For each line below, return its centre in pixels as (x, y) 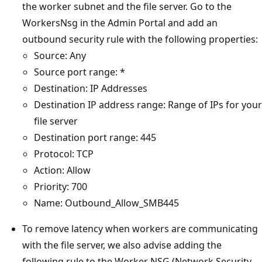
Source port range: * (80, 72)
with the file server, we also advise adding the (122, 245)
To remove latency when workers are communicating (140, 228)
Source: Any (60, 55)
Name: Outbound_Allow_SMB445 (106, 203)
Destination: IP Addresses (91, 88)
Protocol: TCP (64, 154)
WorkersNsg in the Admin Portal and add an (120, 23)
